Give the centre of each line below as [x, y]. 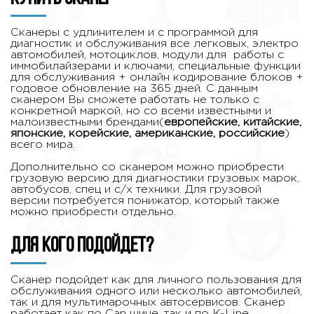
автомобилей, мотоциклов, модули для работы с [147, 55]
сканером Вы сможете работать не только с [135, 100]
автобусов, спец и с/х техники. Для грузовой [136, 190]
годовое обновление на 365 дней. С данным [134, 89]
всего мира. [43, 145]
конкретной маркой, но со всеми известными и [141, 111]
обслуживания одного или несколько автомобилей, [156, 291]
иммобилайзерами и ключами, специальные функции [156, 67]
